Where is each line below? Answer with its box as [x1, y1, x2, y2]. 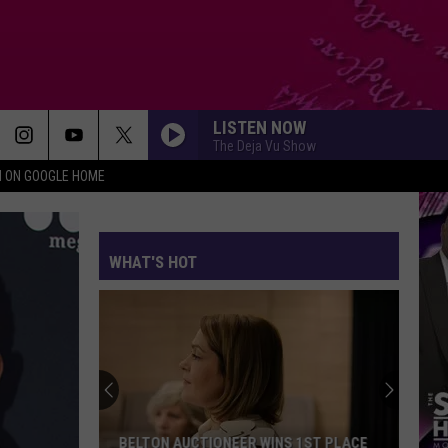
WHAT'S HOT [109, 252, 197, 272]
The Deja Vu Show [213, 137, 316, 154]
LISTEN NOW [213, 116, 306, 138]
